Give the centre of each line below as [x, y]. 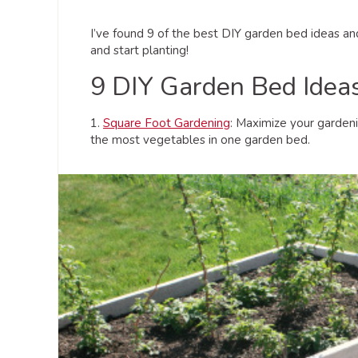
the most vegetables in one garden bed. [200, 139]
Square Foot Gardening [167, 123]
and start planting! [139, 50]
